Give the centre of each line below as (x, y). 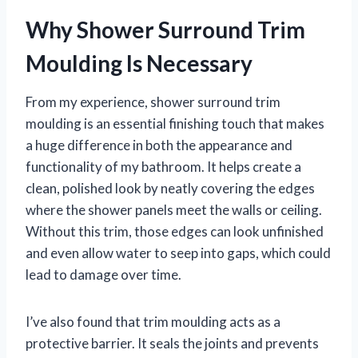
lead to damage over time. (103, 274)
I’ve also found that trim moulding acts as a (153, 321)
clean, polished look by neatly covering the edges (170, 188)
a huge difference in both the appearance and (159, 145)
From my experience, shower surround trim (153, 101)
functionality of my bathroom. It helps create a (163, 166)
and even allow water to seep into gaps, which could (178, 253)
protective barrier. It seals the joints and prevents (172, 343)
